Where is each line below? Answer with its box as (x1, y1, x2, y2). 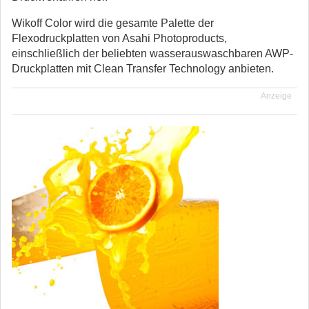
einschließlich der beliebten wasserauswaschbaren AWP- (12, 48, 293, 59)
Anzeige (261, 91, 292, 101)
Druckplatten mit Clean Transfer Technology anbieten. (12, 63, 274, 74)
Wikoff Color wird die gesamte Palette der (12, 17, 214, 29)
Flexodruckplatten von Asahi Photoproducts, (12, 32, 227, 44)
